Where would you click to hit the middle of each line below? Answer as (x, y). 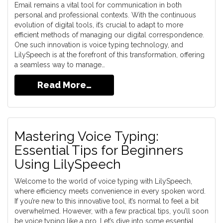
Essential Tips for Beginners (99, 150)
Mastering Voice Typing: (86, 136)
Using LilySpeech (68, 164)
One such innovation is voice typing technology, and (99, 45)
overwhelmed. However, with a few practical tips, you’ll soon (111, 211)
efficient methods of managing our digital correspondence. (109, 35)
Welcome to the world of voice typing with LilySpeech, (103, 181)
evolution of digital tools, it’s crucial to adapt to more (99, 25)
